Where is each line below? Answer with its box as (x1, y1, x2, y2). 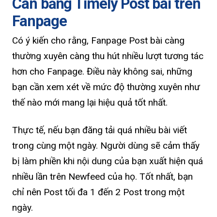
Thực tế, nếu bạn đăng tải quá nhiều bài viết (12, 124, 187, 136)
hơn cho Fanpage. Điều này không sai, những (12, 66, 192, 77)
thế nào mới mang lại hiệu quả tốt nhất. (12, 97, 168, 108)
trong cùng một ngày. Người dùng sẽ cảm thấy (12, 140, 200, 152)
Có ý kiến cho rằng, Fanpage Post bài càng (12, 35, 185, 46)
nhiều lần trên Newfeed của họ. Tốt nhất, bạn (12, 171, 193, 183)
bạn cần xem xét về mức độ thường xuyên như (12, 81, 200, 93)
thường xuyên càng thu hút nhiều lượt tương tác (12, 50, 203, 62)
